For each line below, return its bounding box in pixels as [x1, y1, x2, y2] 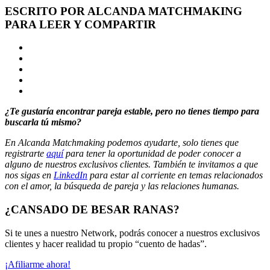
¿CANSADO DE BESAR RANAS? [5, 203, 180, 216]
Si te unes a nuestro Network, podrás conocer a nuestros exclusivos [5, 227, 260, 238]
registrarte [5, 148, 46, 159]
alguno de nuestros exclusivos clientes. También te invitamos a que [5, 159, 258, 170]
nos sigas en [5, 170, 54, 181]
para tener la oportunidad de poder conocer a [63, 148, 241, 159]
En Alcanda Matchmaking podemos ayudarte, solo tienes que [5, 137, 239, 148]
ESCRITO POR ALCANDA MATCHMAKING [5, 4, 242, 17]
